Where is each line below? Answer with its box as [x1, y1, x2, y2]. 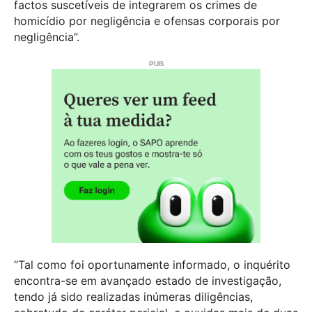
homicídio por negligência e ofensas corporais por [14, 13, 280, 28]
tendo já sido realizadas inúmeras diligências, [14, 290, 253, 304]
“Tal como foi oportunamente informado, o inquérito [14, 258, 290, 272]
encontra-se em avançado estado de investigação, [14, 274, 281, 288]
